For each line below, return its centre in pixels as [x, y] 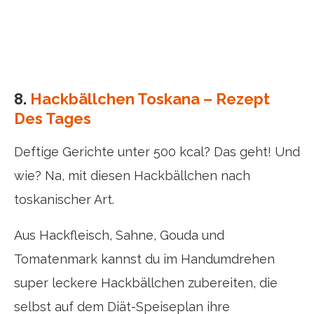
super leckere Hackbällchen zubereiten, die [146, 283]
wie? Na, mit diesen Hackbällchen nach [132, 176]
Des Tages [53, 118]
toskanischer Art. [64, 199]
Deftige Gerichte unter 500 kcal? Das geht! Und [157, 152]
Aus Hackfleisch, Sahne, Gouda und [119, 235]
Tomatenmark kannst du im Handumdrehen [144, 259]
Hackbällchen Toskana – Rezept [150, 99]
